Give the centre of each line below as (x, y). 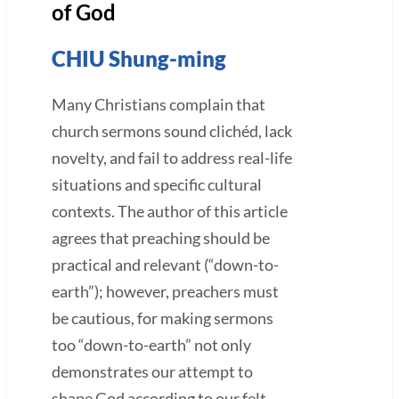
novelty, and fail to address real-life (172, 157)
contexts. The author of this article (170, 211)
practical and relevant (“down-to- (165, 264)
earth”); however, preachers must (165, 291)
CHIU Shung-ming (139, 58)
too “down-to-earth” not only (151, 344)
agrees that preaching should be (161, 237)
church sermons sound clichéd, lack (172, 130)
